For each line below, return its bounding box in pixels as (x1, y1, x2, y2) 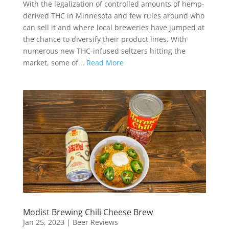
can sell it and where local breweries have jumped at (22, 22, 204, 32)
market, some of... (22, 57, 86, 67)
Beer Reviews (72, 217, 118, 227)
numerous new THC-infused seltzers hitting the (22, 45, 186, 56)
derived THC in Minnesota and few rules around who (22, 10, 204, 20)
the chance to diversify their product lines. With (22, 34, 187, 44)
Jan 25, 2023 (22, 217, 64, 227)
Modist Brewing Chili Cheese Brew (22, 207, 153, 218)
